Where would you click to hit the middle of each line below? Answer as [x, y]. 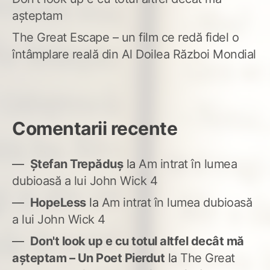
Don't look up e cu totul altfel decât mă [137, 241]
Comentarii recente [95, 129]
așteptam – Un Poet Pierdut [88, 258]
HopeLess [58, 203]
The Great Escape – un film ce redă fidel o [125, 38]
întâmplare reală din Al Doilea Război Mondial [134, 55]
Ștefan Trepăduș [76, 164]
